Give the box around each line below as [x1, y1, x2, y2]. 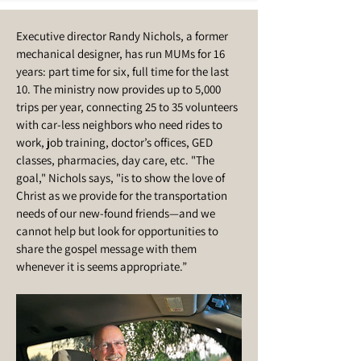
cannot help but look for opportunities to [16, 223, 218, 239]
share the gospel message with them [16, 241, 197, 256]
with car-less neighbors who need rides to [16, 117, 222, 132]
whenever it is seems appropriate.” [16, 259, 187, 274]
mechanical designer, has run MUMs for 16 [16, 46, 225, 61]
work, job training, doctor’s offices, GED [16, 135, 213, 150]
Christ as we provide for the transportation [16, 188, 227, 203]
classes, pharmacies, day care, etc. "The [16, 152, 214, 168]
